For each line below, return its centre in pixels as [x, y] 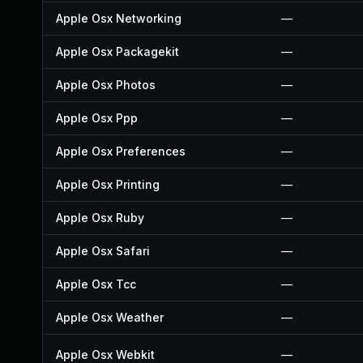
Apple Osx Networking [119, 18]
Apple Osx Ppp [97, 118]
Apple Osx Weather [110, 317]
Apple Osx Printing [108, 184]
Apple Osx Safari [103, 251]
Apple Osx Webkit [105, 354]
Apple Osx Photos [106, 85]
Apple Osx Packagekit [117, 51]
